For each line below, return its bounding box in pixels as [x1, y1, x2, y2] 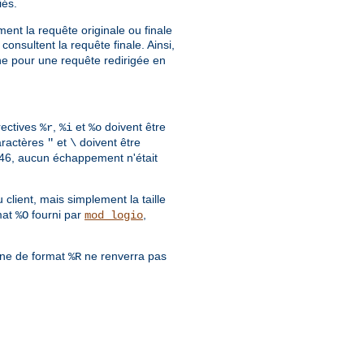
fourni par [28, 208, 84, 222]
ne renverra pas [81, 249, 167, 263]
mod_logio [84, 209, 143, 223]
